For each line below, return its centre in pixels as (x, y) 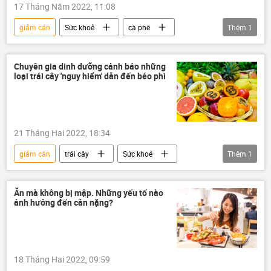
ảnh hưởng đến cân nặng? (64, 203)
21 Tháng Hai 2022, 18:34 (62, 133)
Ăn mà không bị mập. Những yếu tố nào (89, 193)
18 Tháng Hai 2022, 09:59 (62, 260)
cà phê (139, 27)
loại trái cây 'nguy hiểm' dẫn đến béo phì (90, 76)
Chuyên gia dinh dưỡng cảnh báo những (90, 66)
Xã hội (30, 172)
